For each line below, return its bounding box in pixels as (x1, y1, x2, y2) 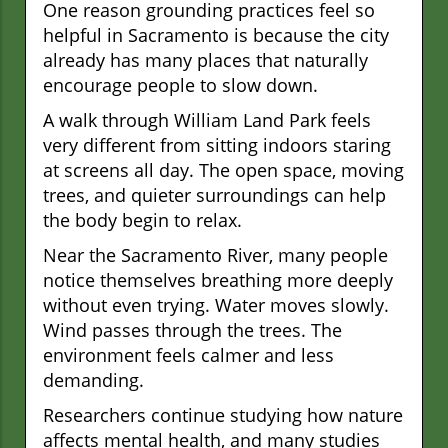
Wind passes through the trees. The (43, 318, 342, 343)
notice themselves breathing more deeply (43, 268, 393, 293)
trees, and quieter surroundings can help (43, 183, 386, 208)
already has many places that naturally (43, 48, 368, 73)
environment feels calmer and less (43, 343, 334, 368)
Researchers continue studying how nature (43, 403, 403, 428)
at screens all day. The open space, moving (43, 158, 404, 183)
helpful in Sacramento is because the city (43, 23, 389, 48)
